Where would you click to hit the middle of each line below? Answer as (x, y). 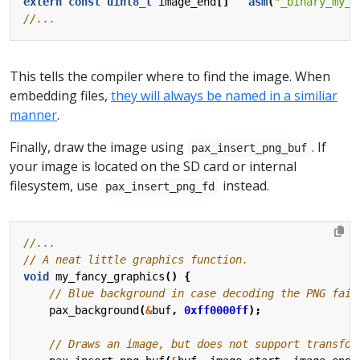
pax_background (94, 310)
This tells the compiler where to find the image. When (170, 76)
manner (33, 115)
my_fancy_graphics (110, 276)
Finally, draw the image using (98, 147)
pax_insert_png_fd (160, 186)
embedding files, (60, 95)
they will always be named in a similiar (224, 95)
